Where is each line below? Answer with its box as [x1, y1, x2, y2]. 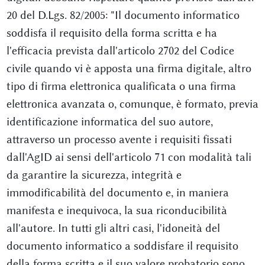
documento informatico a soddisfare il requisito [6, 239, 238, 253]
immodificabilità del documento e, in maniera [6, 186, 229, 199]
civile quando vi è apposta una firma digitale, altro [6, 62, 251, 75]
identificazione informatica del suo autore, [6, 115, 213, 128]
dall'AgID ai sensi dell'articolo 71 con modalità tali [6, 150, 251, 164]
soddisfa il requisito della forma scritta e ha [6, 26, 217, 40]
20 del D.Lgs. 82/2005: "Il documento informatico [6, 8, 240, 22]
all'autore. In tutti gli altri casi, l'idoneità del [6, 221, 220, 235]
